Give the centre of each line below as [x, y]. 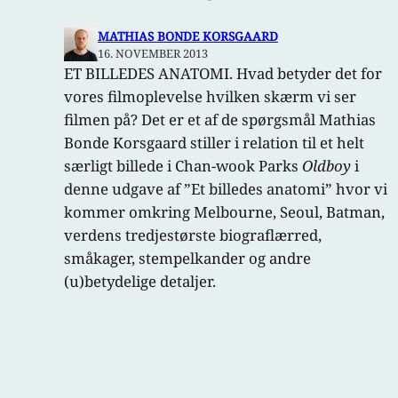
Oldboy [326, 166]
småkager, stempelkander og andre [187, 259]
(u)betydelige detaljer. [140, 282]
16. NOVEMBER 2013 [153, 54]
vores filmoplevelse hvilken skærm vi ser [210, 97]
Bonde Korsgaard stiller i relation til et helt [214, 143]
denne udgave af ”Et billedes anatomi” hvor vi [226, 189]
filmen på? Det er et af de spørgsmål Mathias [220, 120]
